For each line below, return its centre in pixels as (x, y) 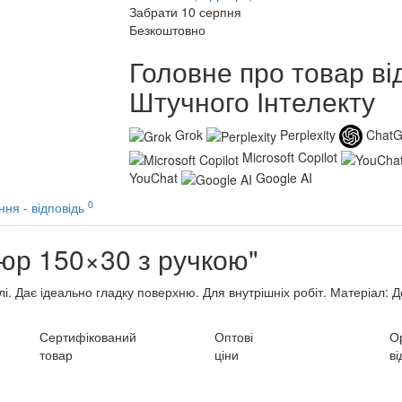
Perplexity (308, 134)
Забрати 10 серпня (185, 12)
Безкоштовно (167, 30)
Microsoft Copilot (290, 157)
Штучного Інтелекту (252, 101)
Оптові (234, 336)
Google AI (284, 177)
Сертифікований (88, 336)
